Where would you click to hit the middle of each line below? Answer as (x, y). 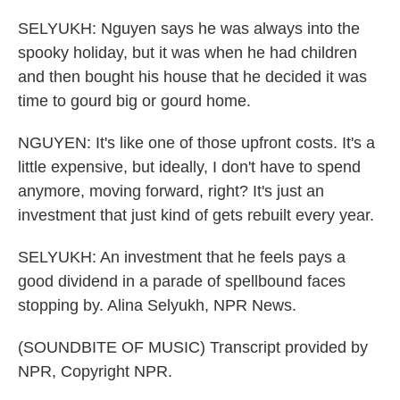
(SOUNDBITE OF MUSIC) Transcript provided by (193, 347)
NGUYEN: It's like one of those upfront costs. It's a (196, 143)
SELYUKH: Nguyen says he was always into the (189, 29)
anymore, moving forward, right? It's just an (171, 191)
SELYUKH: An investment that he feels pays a (182, 257)
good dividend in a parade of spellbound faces (182, 281)
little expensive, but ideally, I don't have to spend (189, 167)
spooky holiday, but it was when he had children (187, 53)
